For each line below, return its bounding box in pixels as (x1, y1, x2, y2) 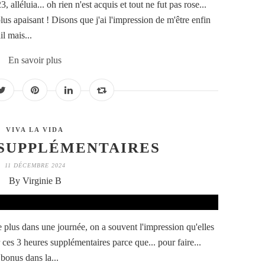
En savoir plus (8, 55, 62, 66)
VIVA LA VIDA (6, 126, 64, 134)
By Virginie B (8, 176, 62, 186)
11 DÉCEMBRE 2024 (4, 162, 66, 169)
